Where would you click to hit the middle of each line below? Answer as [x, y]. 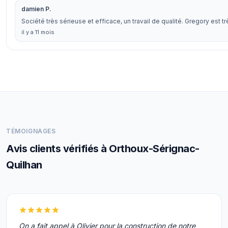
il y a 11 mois [38, 32]
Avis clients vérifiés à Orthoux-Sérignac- [103, 149]
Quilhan [24, 165]
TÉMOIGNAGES [31, 131]
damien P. [36, 9]
